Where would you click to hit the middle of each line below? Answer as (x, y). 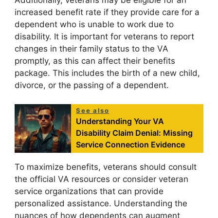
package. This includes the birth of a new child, (107, 73)
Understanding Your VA (120, 121)
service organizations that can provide (89, 191)
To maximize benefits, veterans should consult (106, 167)
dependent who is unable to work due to (94, 25)
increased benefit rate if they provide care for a (107, 12)
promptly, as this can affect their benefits (95, 61)
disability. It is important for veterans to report (104, 37)
